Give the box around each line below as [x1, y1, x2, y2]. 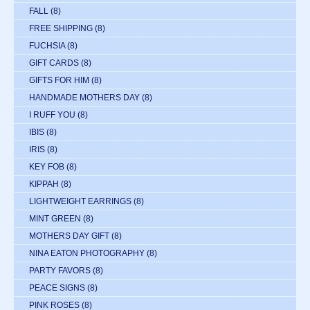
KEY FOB [29, 161, 64, 172]
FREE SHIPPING [29, 23, 93, 33]
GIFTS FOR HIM [29, 75, 89, 85]
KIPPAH [29, 179, 59, 189]
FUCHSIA [29, 40, 65, 51]
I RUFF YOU [29, 109, 75, 120]
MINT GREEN [29, 213, 81, 224]
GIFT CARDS [29, 57, 79, 68]
